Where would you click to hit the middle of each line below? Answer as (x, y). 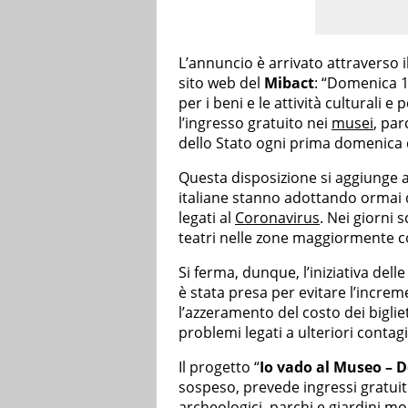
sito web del (221, 83)
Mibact (289, 83)
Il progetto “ (219, 367)
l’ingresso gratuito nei (255, 123)
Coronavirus (277, 218)
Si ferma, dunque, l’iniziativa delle (292, 273)
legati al (207, 218)
